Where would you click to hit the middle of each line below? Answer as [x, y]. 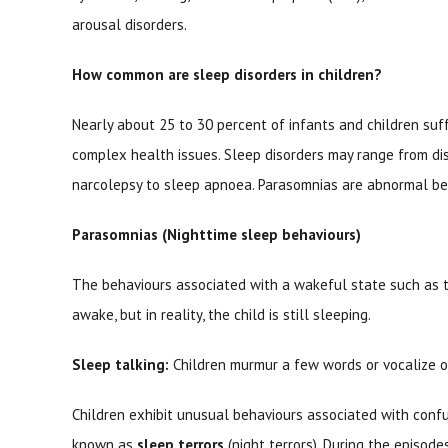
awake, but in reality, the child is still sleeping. [221, 314]
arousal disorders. [129, 24]
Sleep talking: [120, 364]
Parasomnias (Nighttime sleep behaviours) [216, 234]
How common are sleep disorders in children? [227, 74]
